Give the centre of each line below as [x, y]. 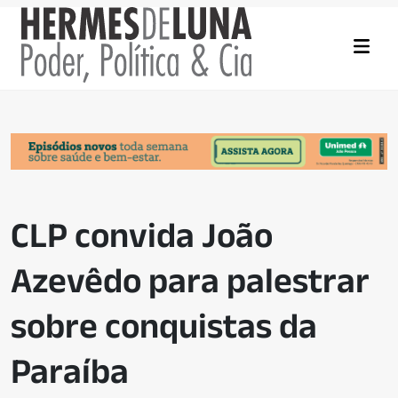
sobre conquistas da [164, 326]
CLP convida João [142, 235]
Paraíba [70, 371]
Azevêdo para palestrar [190, 280]
